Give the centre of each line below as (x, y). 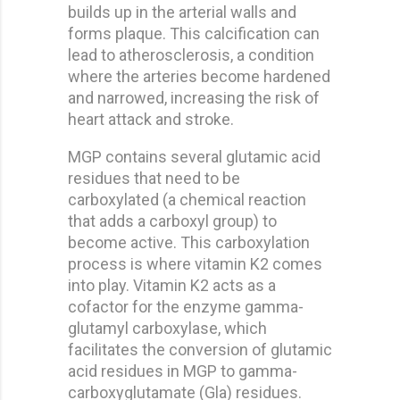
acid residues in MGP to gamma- (183, 371)
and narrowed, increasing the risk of (194, 97)
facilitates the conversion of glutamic (200, 349)
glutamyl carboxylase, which (167, 328)
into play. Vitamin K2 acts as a (172, 285)
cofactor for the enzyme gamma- (186, 306)
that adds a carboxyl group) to (172, 221)
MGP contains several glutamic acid (194, 156)
